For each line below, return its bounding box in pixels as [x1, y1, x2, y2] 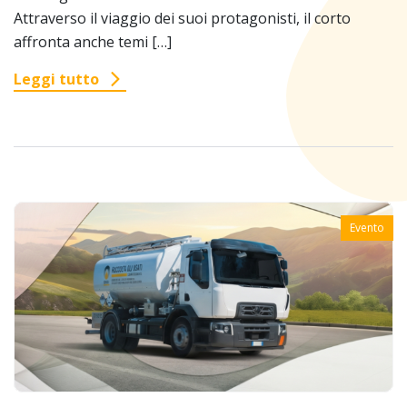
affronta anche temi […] [14, 32, 172, 53]
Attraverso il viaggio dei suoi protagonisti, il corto [14, 8, 351, 29]
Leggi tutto [14, 69, 99, 90]
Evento [350, 220, 384, 236]
